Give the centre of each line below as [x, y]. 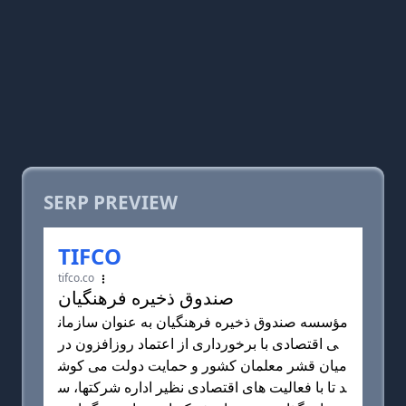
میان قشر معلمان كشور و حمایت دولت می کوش [203, 365]
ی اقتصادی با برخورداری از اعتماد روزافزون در [198, 343]
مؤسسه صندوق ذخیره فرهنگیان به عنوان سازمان [203, 322]
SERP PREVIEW [111, 202]
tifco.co [77, 278]
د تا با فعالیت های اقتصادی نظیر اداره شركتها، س [202, 387]
